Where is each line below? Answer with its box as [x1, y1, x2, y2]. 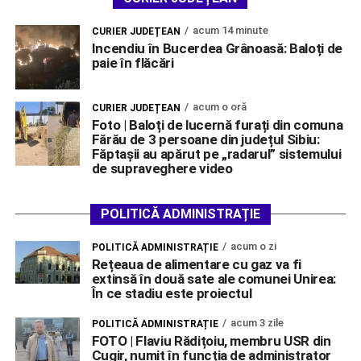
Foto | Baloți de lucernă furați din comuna [91, 116, 343, 133]
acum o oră [192, 100, 247, 113]
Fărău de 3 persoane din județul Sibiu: [91, 131, 320, 147]
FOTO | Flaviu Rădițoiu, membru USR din [91, 332, 331, 349]
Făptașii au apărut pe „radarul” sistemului [91, 145, 342, 162]
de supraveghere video [91, 160, 233, 176]
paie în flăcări [91, 54, 174, 71]
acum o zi [230, 239, 276, 252]
